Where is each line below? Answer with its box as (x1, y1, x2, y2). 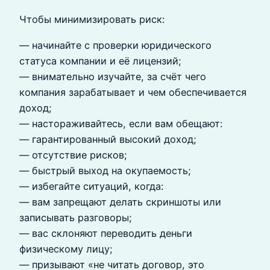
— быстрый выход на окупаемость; (19, 164, 191, 177)
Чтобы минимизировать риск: (19, 13, 165, 26)
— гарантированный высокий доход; (19, 133, 196, 145)
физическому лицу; (19, 242, 113, 255)
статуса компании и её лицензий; (19, 54, 181, 67)
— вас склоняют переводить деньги (19, 227, 192, 239)
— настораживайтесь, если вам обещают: (19, 117, 222, 130)
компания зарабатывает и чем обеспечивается (19, 86, 246, 98)
